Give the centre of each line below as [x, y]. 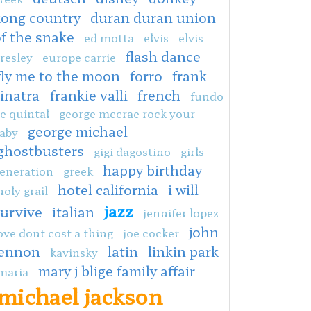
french [159, 95]
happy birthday [152, 170]
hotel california [108, 189]
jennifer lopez [181, 212]
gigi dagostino [132, 151]
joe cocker [151, 232]
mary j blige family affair [117, 270]
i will [183, 189]
